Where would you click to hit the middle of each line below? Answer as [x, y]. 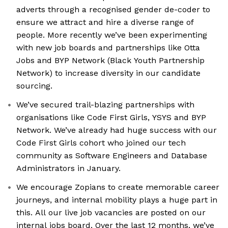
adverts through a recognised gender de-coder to [113, 9]
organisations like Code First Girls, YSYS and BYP [111, 117]
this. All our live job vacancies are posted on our [111, 212]
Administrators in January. [68, 168]
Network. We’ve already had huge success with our [117, 130]
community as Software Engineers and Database [112, 155]
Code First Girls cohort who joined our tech [101, 142]
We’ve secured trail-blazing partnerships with [105, 104]
